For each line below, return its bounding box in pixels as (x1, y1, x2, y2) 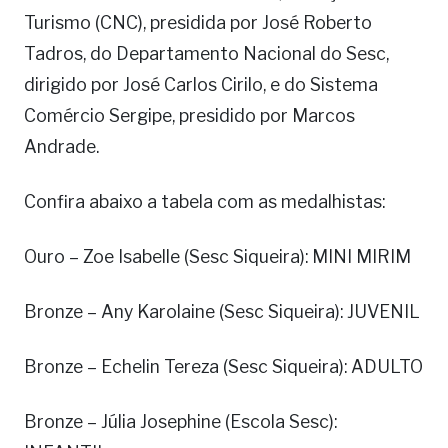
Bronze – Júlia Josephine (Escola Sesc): (24, 411, 337, 433)
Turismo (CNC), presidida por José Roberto (24, 12, 372, 34)
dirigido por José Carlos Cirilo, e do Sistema (24, 74, 378, 96)
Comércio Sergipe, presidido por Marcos (24, 105, 355, 127)
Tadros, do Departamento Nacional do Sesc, (24, 43, 389, 65)
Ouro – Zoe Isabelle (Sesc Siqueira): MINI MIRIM (24, 246, 411, 268)
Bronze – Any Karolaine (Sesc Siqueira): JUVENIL (24, 301, 420, 323)
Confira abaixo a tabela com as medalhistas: (24, 191, 385, 213)
